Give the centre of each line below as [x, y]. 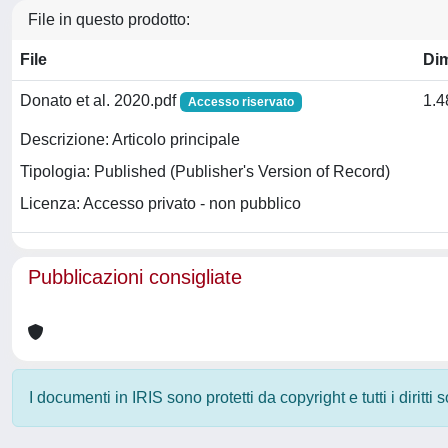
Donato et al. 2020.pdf [100, 100]
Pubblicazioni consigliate [135, 277]
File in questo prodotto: [109, 19]
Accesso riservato [240, 102]
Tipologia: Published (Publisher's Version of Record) [205, 172]
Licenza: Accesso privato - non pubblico [160, 204]
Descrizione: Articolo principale [130, 140]
